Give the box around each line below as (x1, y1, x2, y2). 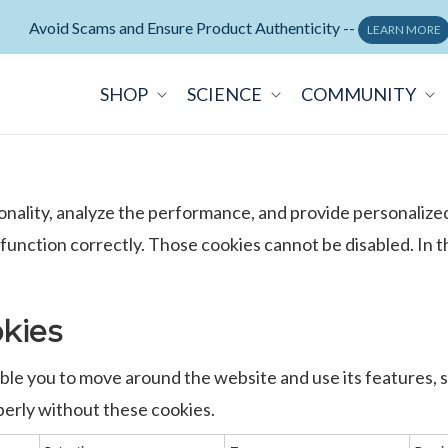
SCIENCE (186, 83, 262, 105)
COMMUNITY (300, 83, 416, 105)
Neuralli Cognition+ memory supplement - (48, 18, 340, 37)
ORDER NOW (348, 22, 421, 37)
